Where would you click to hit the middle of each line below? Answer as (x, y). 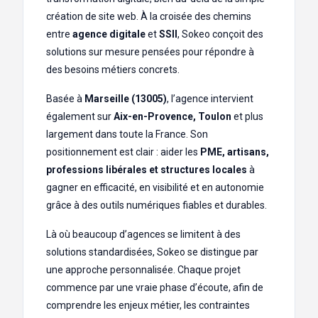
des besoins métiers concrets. (113, 69)
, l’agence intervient (210, 98)
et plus (247, 116)
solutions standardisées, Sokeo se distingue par (152, 252)
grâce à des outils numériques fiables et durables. (157, 205)
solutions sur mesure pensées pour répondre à (150, 51)
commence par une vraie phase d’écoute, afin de (155, 287)
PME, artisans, (235, 152)
